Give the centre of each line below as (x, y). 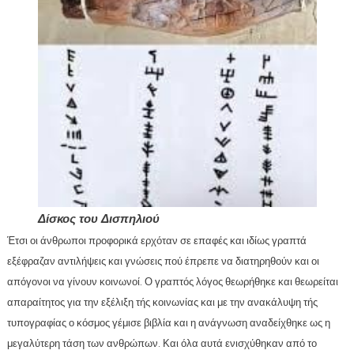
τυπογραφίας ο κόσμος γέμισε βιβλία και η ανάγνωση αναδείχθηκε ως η (168, 323)
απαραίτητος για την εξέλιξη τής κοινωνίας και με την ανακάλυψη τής (162, 303)
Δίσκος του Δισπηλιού (98, 219)
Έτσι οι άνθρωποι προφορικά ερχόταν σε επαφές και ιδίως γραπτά (156, 241)
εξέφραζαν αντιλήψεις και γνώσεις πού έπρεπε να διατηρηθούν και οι (163, 262)
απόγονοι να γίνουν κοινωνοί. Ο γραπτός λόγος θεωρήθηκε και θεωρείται (172, 282)
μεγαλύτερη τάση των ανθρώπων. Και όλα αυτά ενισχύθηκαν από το (162, 344)
